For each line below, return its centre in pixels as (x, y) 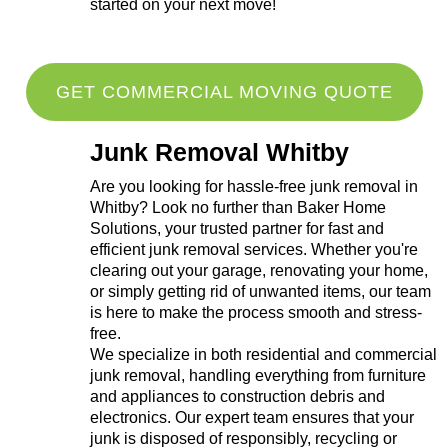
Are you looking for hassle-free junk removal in (254, 186)
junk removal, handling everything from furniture (258, 375)
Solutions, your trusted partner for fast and (237, 228)
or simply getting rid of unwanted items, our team (260, 291)
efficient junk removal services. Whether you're (254, 249)
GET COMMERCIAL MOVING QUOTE (224, 91)
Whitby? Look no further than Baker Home (238, 207)
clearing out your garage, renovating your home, (259, 270)
